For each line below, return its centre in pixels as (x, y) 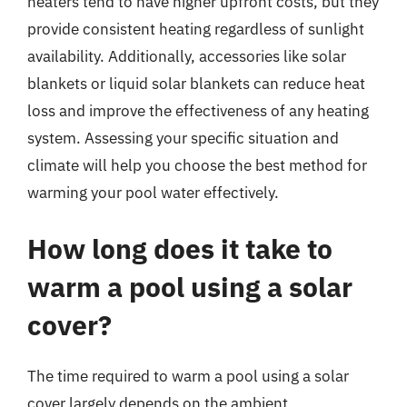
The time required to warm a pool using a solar (188, 376)
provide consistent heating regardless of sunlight (196, 29)
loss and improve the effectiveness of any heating (198, 111)
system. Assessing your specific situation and (183, 138)
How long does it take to (180, 248)
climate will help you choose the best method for (197, 165)
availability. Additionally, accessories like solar (187, 56)
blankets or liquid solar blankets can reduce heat (196, 84)
